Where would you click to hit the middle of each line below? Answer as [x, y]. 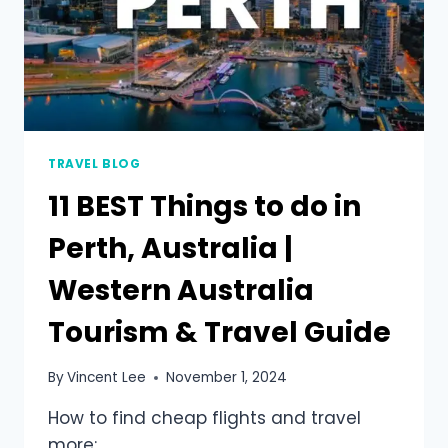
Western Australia [181, 290]
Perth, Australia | [170, 248]
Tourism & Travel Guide [219, 332]
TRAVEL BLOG [94, 163]
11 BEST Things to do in [204, 206]
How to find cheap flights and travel [204, 418]
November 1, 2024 [227, 378]
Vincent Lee [107, 378]
